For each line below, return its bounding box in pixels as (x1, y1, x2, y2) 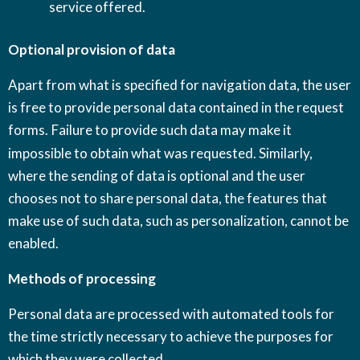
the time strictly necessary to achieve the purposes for (8, 327, 333, 345)
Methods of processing (8, 269, 156, 287)
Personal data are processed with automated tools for (8, 305, 334, 322)
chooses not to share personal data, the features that (8, 189, 327, 207)
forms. (8, 121, 48, 138)
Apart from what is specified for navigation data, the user (8, 76, 351, 93)
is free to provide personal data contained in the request (8, 98, 344, 116)
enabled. (8, 234, 59, 252)
